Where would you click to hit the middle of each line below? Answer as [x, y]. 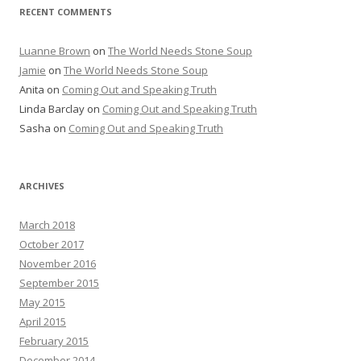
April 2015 [43, 321]
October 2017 [52, 244]
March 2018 [47, 224]
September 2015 [59, 282]
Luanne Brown [55, 50]
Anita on [41, 89]
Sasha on [44, 128]
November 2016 [58, 263]
